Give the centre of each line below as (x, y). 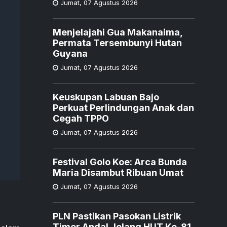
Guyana (70, 54)
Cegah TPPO (81, 119)
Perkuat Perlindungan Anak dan (123, 108)
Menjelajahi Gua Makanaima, (118, 32)
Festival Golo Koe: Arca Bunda (120, 162)
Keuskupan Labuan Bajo (106, 97)
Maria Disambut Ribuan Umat (118, 173)
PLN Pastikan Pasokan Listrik (117, 216)
